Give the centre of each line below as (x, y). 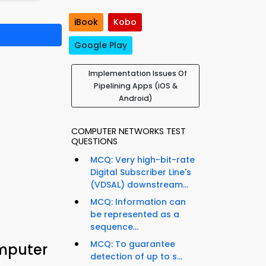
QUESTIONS (94, 142)
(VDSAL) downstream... (139, 185)
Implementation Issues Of (138, 74)
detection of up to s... (136, 257)
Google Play (101, 45)
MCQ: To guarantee (133, 244)
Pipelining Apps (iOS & (135, 86)
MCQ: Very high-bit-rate (142, 160)
